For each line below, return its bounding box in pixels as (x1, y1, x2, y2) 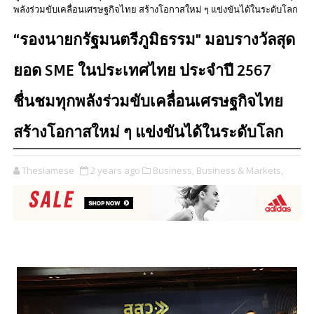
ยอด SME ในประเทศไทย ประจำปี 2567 (13, 62, 271, 80)
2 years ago (90, 164, 140, 177)
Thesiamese (21, 164, 74, 177)
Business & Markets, (196, 164, 283, 177)
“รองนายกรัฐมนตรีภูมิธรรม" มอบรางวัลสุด (13, 31, 295, 49)
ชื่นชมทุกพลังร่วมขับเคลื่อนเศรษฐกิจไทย (13, 93, 283, 111)
